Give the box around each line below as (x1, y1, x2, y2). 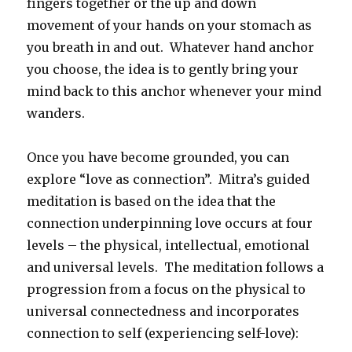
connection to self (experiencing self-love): (27, 325, 299, 342)
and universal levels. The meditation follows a (27, 259, 324, 276)
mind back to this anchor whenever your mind (27, 83, 322, 100)
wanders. (27, 105, 89, 122)
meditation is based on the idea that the (27, 193, 277, 210)
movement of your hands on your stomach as (27, 17, 313, 34)
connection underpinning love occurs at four (27, 215, 313, 232)
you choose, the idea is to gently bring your (27, 61, 299, 78)
